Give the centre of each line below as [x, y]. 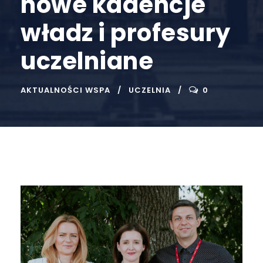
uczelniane [87, 61]
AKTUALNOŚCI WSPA [65, 90]
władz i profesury [126, 33]
